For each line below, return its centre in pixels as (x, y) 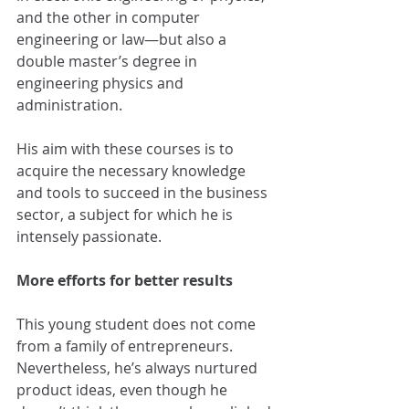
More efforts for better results (125, 281)
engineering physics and (102, 84)
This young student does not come (138, 325)
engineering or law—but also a (123, 40)
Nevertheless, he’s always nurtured (139, 368)
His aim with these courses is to (127, 149)
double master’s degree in (109, 62)
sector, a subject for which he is (126, 215)
